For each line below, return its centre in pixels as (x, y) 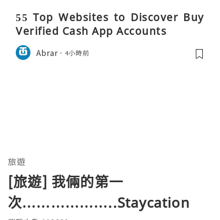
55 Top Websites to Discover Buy (110, 17)
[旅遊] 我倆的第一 (66, 182)
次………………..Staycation (99, 203)
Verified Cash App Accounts (91, 31)
